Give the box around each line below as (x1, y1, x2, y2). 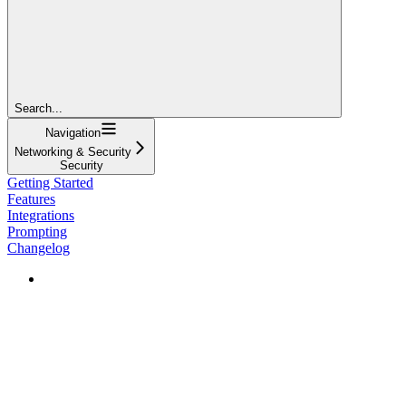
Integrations (7, 207, 74, 223)
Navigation (45, 125, 101, 140)
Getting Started (7, 174, 93, 190)
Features (7, 190, 55, 207)
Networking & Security (14, 144, 131, 159)
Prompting (7, 223, 67, 239)
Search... (14, 101, 63, 115)
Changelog (7, 239, 70, 256)
